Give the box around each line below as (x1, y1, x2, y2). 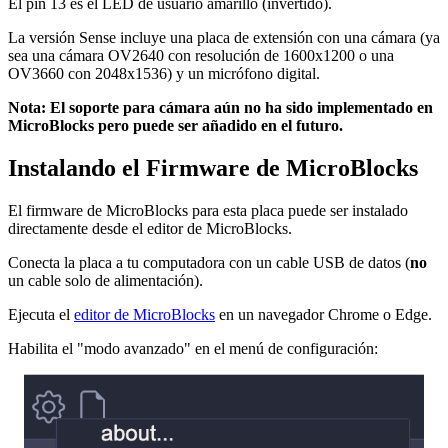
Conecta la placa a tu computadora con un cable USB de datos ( (8, 253, 410, 271)
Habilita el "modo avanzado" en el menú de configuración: (8, 339, 378, 357)
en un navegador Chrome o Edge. (215, 305, 432, 323)
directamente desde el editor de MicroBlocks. (8, 219, 292, 237)
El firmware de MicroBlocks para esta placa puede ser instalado (8, 201, 408, 219)
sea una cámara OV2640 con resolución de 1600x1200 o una (8, 47, 394, 65)
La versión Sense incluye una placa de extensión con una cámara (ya (8, 29, 440, 47)
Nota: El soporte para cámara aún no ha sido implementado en (8, 99, 433, 117)
